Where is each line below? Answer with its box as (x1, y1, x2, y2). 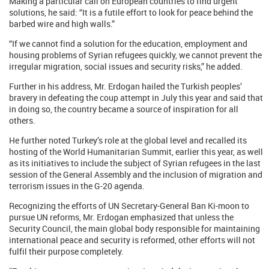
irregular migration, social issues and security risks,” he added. (9, 61, 243, 72)
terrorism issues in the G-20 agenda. (9, 180, 145, 192)
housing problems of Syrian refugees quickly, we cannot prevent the (9, 49, 262, 61)
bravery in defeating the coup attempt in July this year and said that (9, 92, 263, 103)
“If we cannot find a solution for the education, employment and (9, 38, 247, 49)
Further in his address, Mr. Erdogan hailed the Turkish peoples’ (9, 80, 242, 92)
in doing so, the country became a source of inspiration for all (9, 103, 238, 115)
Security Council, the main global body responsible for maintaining (9, 223, 260, 234)
